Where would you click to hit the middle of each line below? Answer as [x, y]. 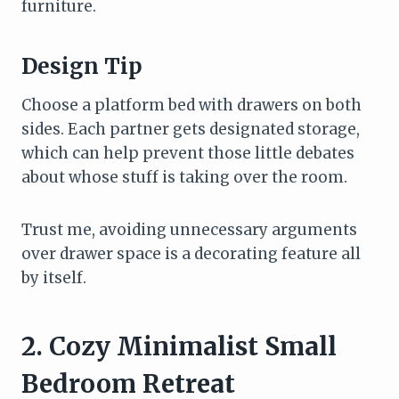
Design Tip [82, 66]
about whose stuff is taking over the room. [184, 177]
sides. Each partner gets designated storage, [191, 129]
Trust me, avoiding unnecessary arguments [189, 229]
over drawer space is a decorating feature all [191, 253]
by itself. [54, 277]
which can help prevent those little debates [188, 153]
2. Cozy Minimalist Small [179, 346]
